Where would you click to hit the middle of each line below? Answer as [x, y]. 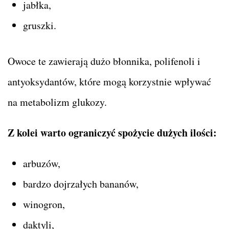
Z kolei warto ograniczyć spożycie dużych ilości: [112, 132]
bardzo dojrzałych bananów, [81, 184]
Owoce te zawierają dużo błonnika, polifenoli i [104, 61]
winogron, [44, 204]
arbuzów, [42, 163]
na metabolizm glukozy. [57, 102]
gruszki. [40, 25]
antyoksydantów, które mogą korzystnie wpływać [109, 81]
